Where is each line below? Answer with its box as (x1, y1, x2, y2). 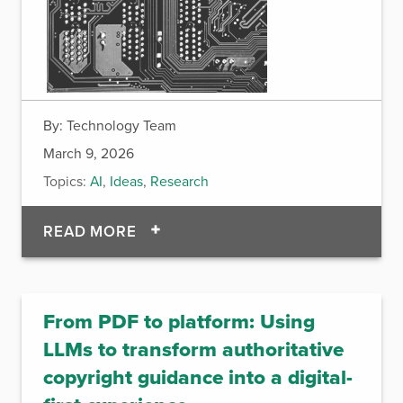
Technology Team (67, 115, 176, 136)
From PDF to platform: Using (43, 306, 315, 337)
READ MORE (43, 220, 141, 243)
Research (150, 171, 209, 192)
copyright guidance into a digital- (43, 362, 353, 393)
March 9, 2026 (43, 143, 134, 164)
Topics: (43, 171, 86, 192)
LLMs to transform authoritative (43, 334, 344, 365)
